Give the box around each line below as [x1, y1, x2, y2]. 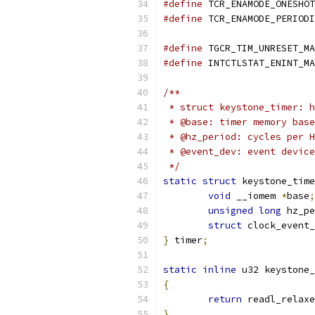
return [208, 293, 242, 305]
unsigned [208, 205, 253, 217]
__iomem [231, 190, 281, 202]
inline [202, 264, 236, 276]
